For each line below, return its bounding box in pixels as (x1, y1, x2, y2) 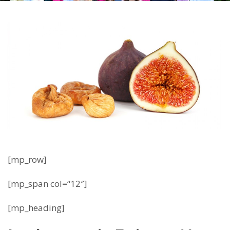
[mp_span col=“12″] (8, 178, 87, 189)
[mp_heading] (8, 202, 65, 214)
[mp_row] (8, 154, 47, 165)
